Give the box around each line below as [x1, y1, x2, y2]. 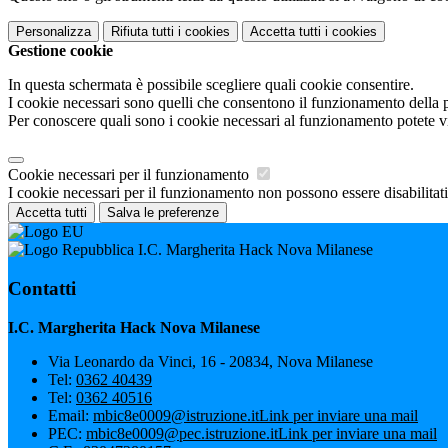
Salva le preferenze [107, 205, 219, 221]
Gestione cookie [8, 42, 113, 60]
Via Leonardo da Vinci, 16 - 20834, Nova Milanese [48, 352, 373, 370]
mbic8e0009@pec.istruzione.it [86, 424, 278, 442]
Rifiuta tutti [111, 24, 174, 40]
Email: [48, 406, 93, 424]
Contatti [8, 277, 76, 299]
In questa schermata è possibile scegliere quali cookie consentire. [8, 76, 414, 94]
